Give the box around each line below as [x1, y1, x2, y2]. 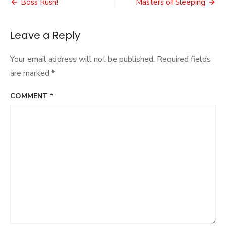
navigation [10, 11, 86, 31]
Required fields [157, 53, 211, 65]
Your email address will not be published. [10, 53, 155, 65]
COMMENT [10, 91, 50, 101]
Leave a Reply [10, 28, 80, 42]
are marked [10, 68, 51, 79]
